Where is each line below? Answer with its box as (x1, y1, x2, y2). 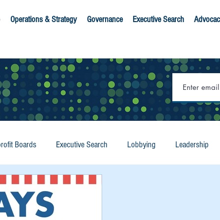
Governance (86, 14, 123, 25)
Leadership (175, 139, 209, 150)
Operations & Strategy (10, 14, 77, 25)
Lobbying (127, 139, 156, 150)
